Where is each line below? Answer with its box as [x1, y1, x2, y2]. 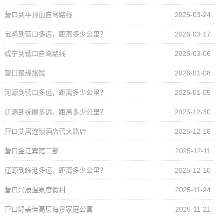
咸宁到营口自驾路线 [4, 50, 66, 58]
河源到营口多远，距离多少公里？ [4, 89, 107, 97]
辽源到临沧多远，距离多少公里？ [4, 166, 107, 175]
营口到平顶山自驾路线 [4, 11, 73, 19]
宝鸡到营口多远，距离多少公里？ [4, 30, 107, 38]
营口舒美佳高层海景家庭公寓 [4, 205, 93, 214]
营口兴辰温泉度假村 [4, 186, 66, 194]
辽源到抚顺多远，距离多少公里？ [4, 108, 107, 116]
